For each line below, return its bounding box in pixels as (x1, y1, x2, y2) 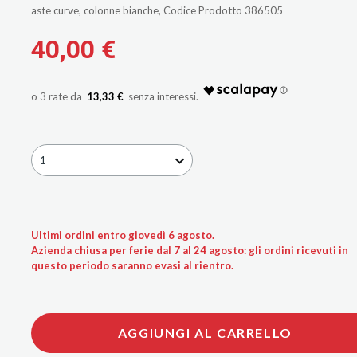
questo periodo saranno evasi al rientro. (31, 258, 233, 272)
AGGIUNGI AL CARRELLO (117, 324, 292, 340)
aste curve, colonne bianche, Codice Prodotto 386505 (31, 3, 283, 17)
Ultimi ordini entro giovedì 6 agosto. (31, 228, 214, 241)
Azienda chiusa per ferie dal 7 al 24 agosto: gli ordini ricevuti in (31, 243, 348, 257)
